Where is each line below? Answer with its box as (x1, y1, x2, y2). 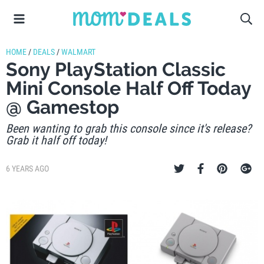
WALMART (61, 47, 95, 57)
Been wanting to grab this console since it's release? (6, 121, 251, 136)
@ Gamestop (6, 96, 119, 118)
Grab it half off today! (6, 133, 107, 147)
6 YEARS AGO (6, 164, 49, 173)
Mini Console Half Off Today (6, 77, 251, 99)
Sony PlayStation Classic (6, 58, 226, 80)
